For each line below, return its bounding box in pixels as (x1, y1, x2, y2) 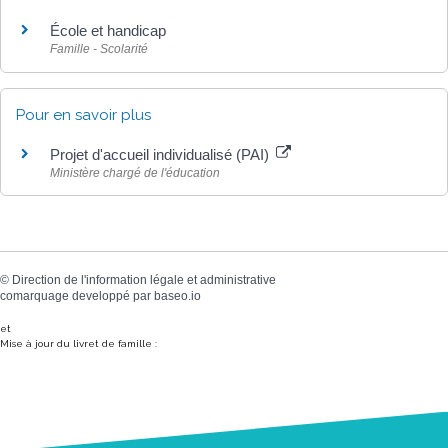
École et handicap (50, 22, 166, 40)
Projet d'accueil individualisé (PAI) (50, 145, 273, 163)
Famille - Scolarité (50, 42, 148, 57)
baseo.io (154, 288, 201, 303)
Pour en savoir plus (16, 105, 151, 124)
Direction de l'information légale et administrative (12, 272, 276, 287)
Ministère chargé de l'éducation (50, 165, 220, 180)
